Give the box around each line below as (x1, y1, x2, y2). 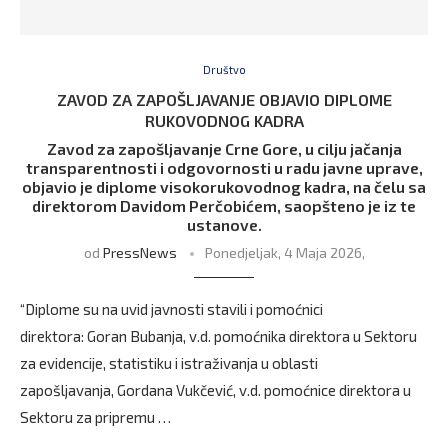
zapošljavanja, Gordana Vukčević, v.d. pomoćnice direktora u (20, 381, 411, 399)
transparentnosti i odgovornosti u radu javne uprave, (25, 158, 423, 177)
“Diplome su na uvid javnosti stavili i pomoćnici (20, 300, 323, 318)
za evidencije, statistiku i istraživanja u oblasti (20, 354, 318, 372)
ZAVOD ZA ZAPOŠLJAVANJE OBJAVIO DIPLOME (56, 90, 392, 109)
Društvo (202, 63, 246, 76)
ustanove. (186, 215, 262, 234)
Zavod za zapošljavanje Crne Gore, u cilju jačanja (46, 139, 402, 158)
